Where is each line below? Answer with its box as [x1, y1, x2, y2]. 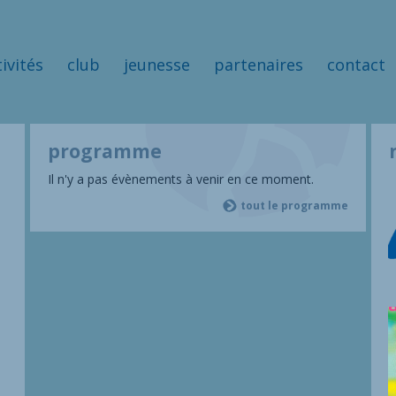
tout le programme [240, 198, 348, 213]
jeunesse [124, 54, 190, 75]
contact [327, 54, 385, 75]
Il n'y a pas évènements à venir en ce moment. [48, 171, 314, 187]
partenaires [214, 54, 303, 75]
